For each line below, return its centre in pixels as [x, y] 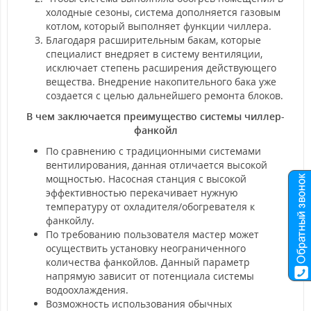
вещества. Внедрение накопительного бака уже [161, 82]
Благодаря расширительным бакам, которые [153, 40]
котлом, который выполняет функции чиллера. [159, 26]
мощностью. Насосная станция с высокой [146, 179]
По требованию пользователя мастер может [152, 235]
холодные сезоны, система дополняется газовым [163, 12]
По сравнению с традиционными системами [153, 151]
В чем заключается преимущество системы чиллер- [155, 117]
